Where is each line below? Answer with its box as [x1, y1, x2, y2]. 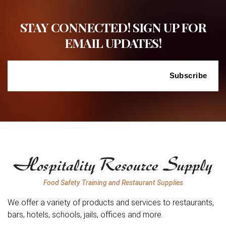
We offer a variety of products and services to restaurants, [8, 197, 214, 207]
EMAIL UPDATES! [64, 34, 162, 51]
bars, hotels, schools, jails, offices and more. [8, 209, 163, 219]
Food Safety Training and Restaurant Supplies [43, 178, 183, 187]
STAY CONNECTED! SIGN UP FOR [20, 18, 206, 35]
